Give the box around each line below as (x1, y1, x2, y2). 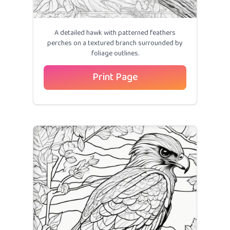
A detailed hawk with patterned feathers (54, 26, 176, 40)
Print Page (92, 68, 138, 86)
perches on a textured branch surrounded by (47, 36, 183, 50)
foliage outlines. (91, 47, 139, 60)
